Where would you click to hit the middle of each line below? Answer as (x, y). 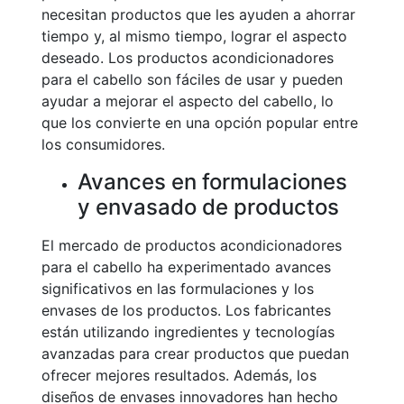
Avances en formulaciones (212, 182)
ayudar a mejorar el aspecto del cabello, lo (188, 101)
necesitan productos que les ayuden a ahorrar (198, 14)
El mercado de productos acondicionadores (192, 245)
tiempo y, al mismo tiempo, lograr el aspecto (194, 36)
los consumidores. (103, 144)
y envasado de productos (208, 207)
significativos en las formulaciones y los (178, 289)
